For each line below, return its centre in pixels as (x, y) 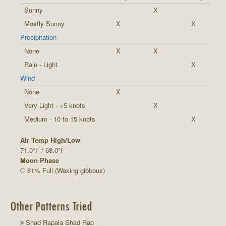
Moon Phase (40, 160)
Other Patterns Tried (51, 205)
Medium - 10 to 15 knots (60, 119)
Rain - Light (41, 64)
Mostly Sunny (44, 23)
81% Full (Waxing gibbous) (65, 170)
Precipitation (38, 37)
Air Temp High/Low (50, 140)
